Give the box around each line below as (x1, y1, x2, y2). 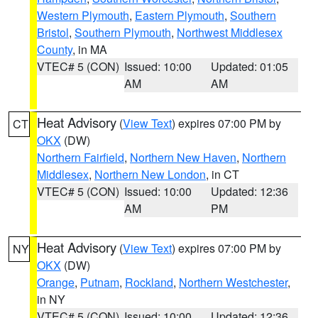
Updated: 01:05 (211, 58, 289, 75)
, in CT (206, 166, 239, 182)
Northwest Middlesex (177, 24, 283, 40)
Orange (37, 274, 75, 290)
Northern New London (94, 166, 206, 182)
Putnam (80, 274, 119, 290)
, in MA (72, 41, 107, 57)
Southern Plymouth (75, 24, 171, 40)
